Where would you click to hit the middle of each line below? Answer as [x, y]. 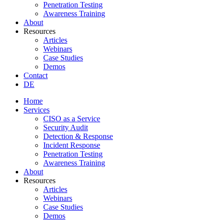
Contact [36, 75]
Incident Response [72, 145]
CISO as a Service [72, 119]
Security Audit [66, 127]
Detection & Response [78, 136]
